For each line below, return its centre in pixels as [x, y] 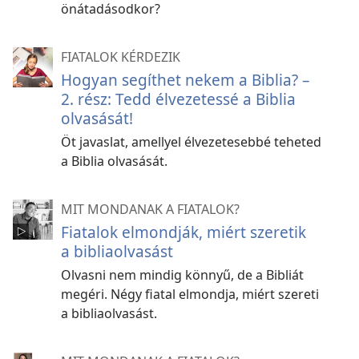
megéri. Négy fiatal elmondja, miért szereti [190, 294]
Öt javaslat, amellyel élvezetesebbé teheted [191, 141]
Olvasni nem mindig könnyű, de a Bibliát [182, 274]
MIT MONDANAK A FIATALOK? [150, 209]
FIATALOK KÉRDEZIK [121, 56]
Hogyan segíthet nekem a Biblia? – [186, 79]
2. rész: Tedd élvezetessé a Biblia [178, 99]
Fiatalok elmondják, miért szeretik [184, 232]
